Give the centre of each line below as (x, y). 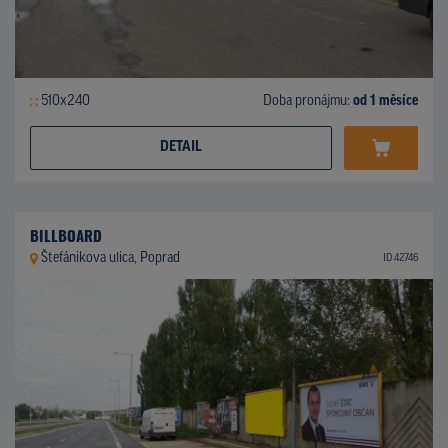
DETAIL (181, 148)
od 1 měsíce (385, 102)
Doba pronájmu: (308, 102)
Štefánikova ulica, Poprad (110, 258)
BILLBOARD (66, 235)
